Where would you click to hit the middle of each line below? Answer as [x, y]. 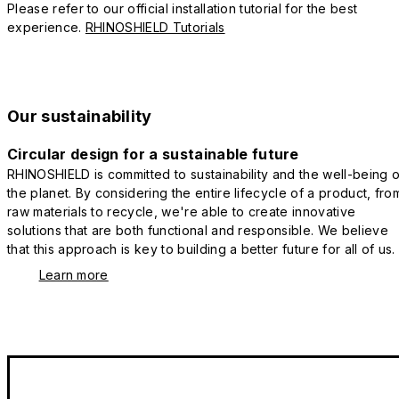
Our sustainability [80, 117]
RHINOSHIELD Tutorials [155, 28]
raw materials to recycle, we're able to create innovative [182, 212]
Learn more [73, 275]
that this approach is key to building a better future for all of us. [201, 249]
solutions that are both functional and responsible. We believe [198, 231]
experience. [46, 28]
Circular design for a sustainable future [153, 155]
